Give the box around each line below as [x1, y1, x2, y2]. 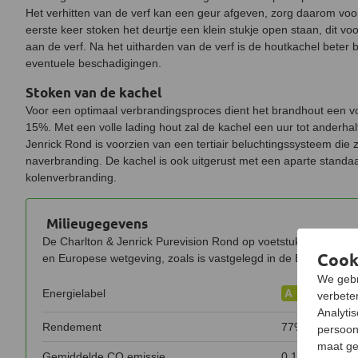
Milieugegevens [46, 215, 148, 232]
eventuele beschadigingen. [26, 57, 161, 70]
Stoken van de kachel [26, 84, 161, 101]
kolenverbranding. [26, 171, 117, 184]
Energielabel [42, 287, 105, 300]
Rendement [42, 320, 101, 333]
